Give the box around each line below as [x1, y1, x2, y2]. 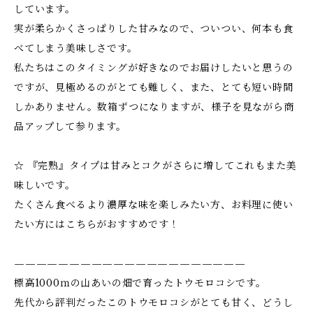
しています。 [14, 3, 75, 15]
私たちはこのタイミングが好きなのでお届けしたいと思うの [14, 61, 293, 74]
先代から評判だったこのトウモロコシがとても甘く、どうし [14, 296, 293, 309]
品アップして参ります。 [14, 120, 126, 133]
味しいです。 [14, 179, 75, 191]
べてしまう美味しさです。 [14, 42, 138, 54]
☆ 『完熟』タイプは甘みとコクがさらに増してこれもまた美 [14, 159, 297, 172]
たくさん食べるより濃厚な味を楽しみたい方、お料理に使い [14, 198, 293, 211]
